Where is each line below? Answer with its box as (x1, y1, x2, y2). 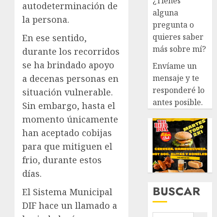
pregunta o (153, 19, 194, 30)
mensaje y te (153, 72, 200, 83)
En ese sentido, (22, 31, 87, 44)
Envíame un (153, 60, 197, 71)
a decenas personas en (22, 72, 119, 84)
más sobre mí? (153, 43, 206, 54)
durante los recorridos (22, 45, 120, 57)
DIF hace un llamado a (22, 199, 117, 211)
